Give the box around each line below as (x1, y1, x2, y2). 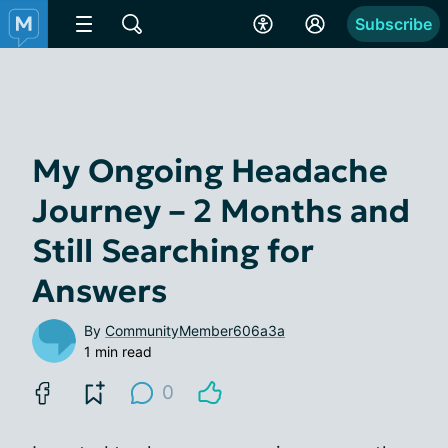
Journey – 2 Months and (32, 191, 410, 231)
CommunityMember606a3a (105, 322, 285, 339)
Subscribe (355, 14, 432, 34)
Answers (32, 271, 167, 311)
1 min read (84, 343, 152, 360)
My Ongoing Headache (32, 151, 388, 191)
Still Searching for (32, 231, 314, 271)
